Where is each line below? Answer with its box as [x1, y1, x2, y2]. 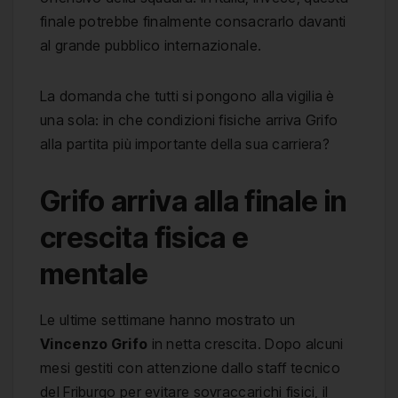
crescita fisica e [40, 220, 250, 256]
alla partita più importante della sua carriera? [40, 135, 330, 154]
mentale [40, 257, 149, 292]
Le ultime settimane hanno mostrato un [40, 310, 296, 329]
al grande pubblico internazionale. [40, 36, 262, 55]
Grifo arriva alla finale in [40, 184, 347, 219]
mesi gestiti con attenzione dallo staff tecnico [40, 358, 341, 377]
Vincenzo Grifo [40, 334, 148, 353]
